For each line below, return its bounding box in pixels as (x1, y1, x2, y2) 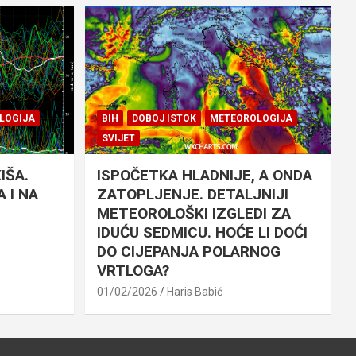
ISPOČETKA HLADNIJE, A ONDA (96, 166, 312, 185)
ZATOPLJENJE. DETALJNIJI (96, 185, 288, 204)
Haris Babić (166, 285, 222, 299)
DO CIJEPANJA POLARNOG (96, 242, 281, 261)
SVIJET (101, 133, 135, 145)
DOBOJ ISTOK (131, 113, 196, 125)
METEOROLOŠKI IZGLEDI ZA (96, 204, 291, 223)
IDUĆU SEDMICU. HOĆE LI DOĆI (96, 223, 308, 242)
